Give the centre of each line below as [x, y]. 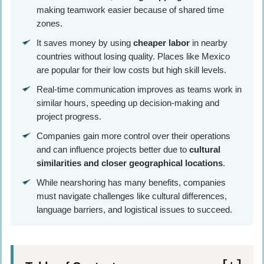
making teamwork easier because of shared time [130, 9]
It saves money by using [85, 42]
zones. [49, 23]
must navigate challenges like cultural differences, [131, 196]
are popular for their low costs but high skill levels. [131, 70]
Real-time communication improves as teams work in [139, 89]
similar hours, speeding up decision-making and [128, 103]
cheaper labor [161, 42]
